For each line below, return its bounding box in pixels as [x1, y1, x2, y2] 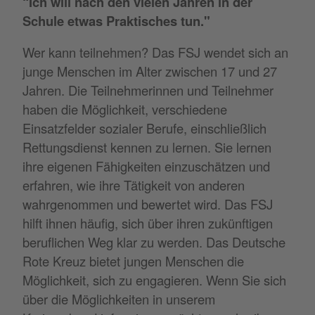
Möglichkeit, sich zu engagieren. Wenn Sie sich [22, 270, 286, 289]
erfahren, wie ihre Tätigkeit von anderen [22, 175, 245, 194]
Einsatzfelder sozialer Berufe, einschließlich [22, 118, 266, 137]
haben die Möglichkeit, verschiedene [22, 99, 227, 118]
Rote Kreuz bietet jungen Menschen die [22, 251, 244, 270]
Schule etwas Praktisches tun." [22, 11, 210, 30]
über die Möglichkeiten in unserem [22, 289, 215, 308]
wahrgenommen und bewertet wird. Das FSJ [22, 194, 273, 213]
